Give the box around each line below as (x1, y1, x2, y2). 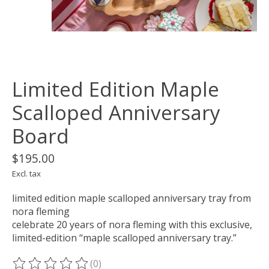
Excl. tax (12, 168, 41, 180)
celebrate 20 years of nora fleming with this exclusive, (12, 218, 252, 232)
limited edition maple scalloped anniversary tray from (12, 192, 251, 205)
